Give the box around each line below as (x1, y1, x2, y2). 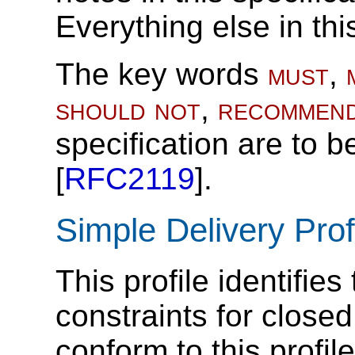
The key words (55, 57, 268, 92)
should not (55, 92, 200, 127)
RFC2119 (64, 162, 195, 197)
